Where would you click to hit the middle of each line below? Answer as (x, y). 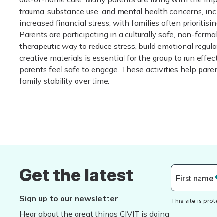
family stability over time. (64, 81)
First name (196, 178)
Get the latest (76, 175)
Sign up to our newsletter (69, 198)
